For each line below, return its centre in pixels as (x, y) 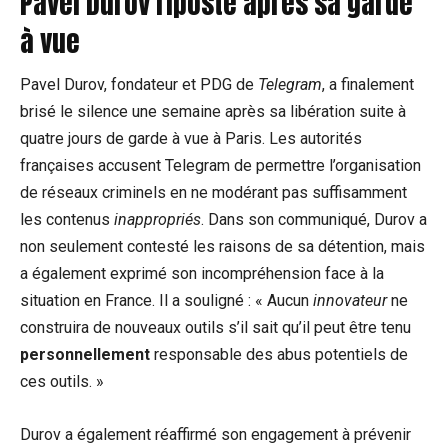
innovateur (350, 301)
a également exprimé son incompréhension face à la (202, 274)
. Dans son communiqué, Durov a (314, 220)
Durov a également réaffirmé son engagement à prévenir (215, 435)
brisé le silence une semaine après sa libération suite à (213, 112)
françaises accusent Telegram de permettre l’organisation (220, 166)
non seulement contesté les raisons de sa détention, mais (222, 247)
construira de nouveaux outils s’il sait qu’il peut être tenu (215, 328)
